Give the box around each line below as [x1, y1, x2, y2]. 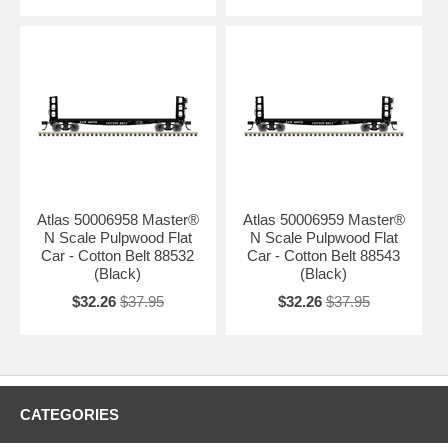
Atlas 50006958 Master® [36, 210, 199, 228]
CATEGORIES [20, 405, 119, 423]
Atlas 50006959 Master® [242, 210, 405, 228]
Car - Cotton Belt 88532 [41, 246, 195, 264]
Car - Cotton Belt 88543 [247, 246, 401, 264]
